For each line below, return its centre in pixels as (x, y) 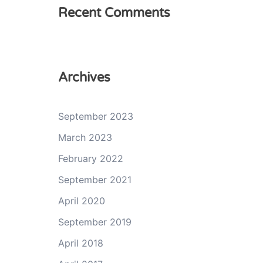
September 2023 (95, 116)
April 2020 (81, 200)
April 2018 (80, 243)
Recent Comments (114, 13)
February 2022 (90, 158)
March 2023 (85, 137)
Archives (84, 77)
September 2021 (95, 179)
